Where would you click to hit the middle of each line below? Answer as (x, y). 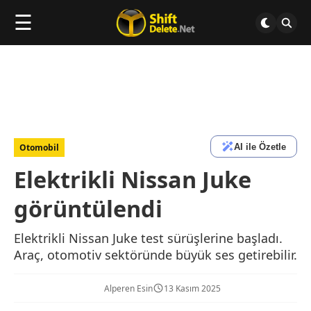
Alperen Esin (128, 288)
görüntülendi (88, 208)
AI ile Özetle (260, 146)
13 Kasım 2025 (192, 288)
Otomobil (39, 148)
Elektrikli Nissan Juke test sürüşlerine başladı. (148, 238)
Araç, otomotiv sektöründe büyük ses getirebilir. (155, 255)
